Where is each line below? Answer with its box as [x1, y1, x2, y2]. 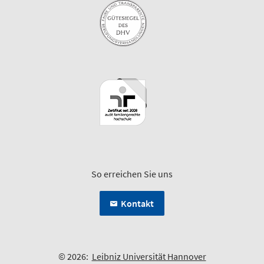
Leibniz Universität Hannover [91, 250, 206, 262]
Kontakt [121, 197, 154, 209]
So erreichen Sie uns [91, 167, 173, 180]
